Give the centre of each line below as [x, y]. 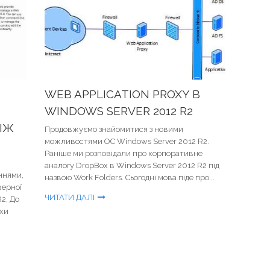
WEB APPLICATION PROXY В [122, 94]
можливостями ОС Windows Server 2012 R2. [127, 141]
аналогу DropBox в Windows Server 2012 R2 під [132, 165]
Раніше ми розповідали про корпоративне [124, 153]
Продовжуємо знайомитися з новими [114, 129]
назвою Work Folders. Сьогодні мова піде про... [130, 177]
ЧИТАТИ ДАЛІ [70, 197]
